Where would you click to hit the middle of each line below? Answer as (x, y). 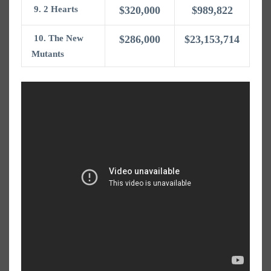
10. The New (57, 38)
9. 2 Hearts (55, 9)
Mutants (48, 54)
